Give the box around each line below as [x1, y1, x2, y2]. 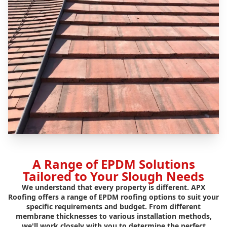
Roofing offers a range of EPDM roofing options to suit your [8, 192, 219, 202]
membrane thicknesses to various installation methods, [15, 211, 212, 221]
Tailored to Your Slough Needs [23, 168, 204, 185]
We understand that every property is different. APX [22, 182, 205, 193]
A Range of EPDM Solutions [32, 156, 195, 173]
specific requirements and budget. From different [26, 202, 201, 212]
